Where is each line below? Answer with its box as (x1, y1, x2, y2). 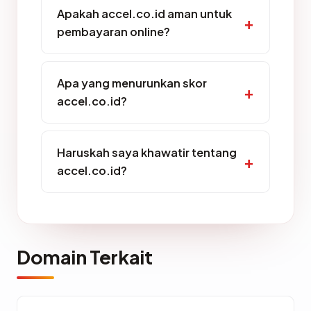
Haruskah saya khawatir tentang (57, 145, 237, 160)
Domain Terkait (17, 245, 153, 269)
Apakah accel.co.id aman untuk (57, 6, 232, 22)
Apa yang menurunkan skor (57, 76, 207, 91)
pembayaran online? (57, 24, 170, 40)
